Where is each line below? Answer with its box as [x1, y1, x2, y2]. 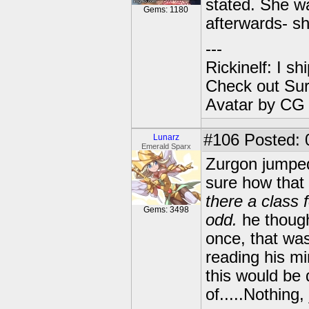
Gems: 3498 [143, 205, 189, 215]
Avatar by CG [206, 96, 305, 114]
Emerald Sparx [141, 142, 191, 150]
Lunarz [153, 132, 179, 142]
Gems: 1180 [143, 5, 189, 14]
